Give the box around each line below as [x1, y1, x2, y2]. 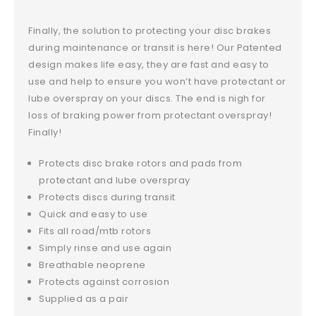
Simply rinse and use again [39, 241, 172, 255]
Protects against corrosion [39, 275, 170, 289]
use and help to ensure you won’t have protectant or [28, 75, 286, 89]
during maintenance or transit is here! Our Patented [28, 41, 282, 55]
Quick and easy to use [39, 207, 148, 221]
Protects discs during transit [39, 190, 176, 205]
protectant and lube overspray [39, 174, 190, 188]
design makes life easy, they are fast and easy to [28, 58, 269, 72]
